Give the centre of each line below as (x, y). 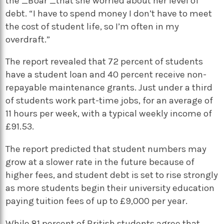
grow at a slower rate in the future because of (100, 162)
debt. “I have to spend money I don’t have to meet (109, 13)
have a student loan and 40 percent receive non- (106, 75)
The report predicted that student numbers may (106, 149)
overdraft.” (28, 39)
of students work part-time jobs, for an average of (109, 101)
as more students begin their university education (110, 188)
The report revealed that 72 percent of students (104, 62)
